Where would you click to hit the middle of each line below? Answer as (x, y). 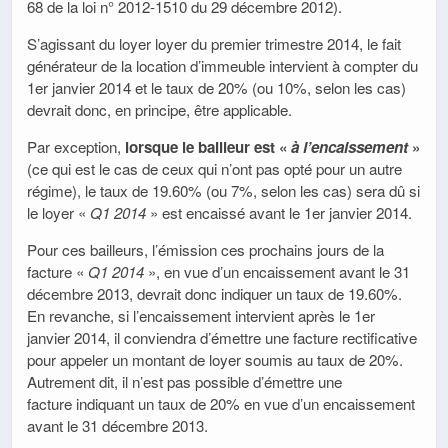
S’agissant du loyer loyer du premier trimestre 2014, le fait (214, 43)
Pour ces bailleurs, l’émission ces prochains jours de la (205, 250)
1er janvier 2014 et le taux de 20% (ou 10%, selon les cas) (216, 87)
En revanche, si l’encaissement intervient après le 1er (201, 316)
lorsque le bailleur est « (208, 146)
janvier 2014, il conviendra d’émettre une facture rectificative (222, 338)
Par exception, (76, 146)
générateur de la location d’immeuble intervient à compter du (222, 65)
